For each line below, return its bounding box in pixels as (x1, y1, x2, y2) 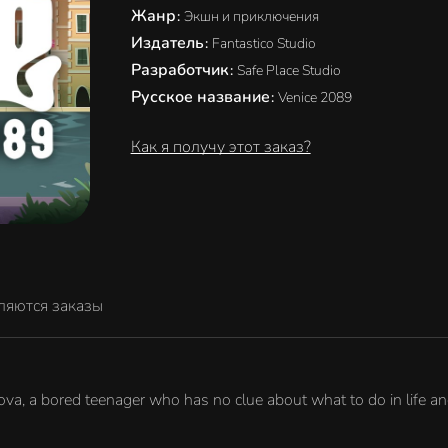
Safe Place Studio (236, 61, 341, 80)
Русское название (130, 86, 274, 108)
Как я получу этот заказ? (130, 136, 311, 158)
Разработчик (130, 59, 233, 81)
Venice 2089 (277, 88, 352, 107)
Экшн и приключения (183, 7, 319, 26)
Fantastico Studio (211, 34, 316, 53)
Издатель (130, 32, 208, 54)
